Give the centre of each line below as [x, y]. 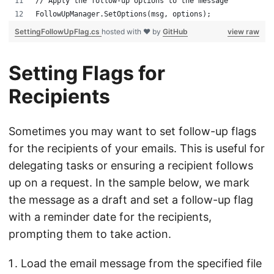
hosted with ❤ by [132, 31]
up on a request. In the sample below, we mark [129, 183]
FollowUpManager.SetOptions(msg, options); [123, 14]
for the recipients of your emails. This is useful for [137, 148]
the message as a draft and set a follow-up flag [131, 200]
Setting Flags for [87, 73]
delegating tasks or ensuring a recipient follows [131, 165]
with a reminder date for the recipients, [110, 217]
